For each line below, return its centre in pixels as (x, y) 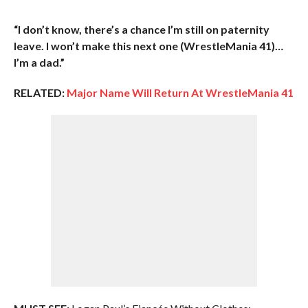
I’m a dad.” (39, 63)
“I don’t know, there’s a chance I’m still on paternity (141, 30)
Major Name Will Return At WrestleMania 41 (180, 93)
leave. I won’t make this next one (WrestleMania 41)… (148, 46)
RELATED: (39, 93)
